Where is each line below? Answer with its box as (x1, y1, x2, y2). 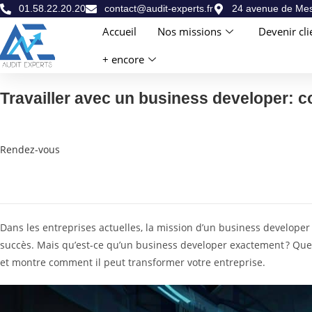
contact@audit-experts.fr (104, 3, 213, 14)
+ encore (102, 52, 145, 66)
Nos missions (157, 24, 222, 38)
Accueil (102, 24, 137, 38)
